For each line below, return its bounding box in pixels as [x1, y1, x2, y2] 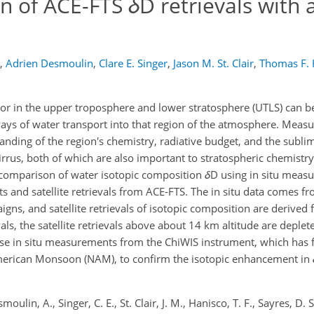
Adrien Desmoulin [5, 56, 93, 71]
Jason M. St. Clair [172, 56, 254, 71]
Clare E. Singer [98, 56, 168, 71]
